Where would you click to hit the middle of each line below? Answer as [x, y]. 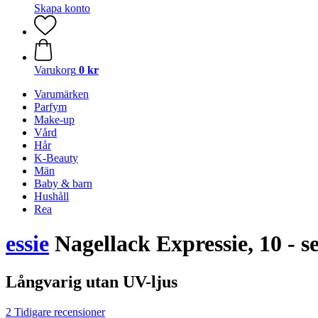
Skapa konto [62, 8]
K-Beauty [56, 158]
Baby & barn [63, 183]
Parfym [50, 107]
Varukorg [55, 70]
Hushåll [51, 196]
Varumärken [61, 94]
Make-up [54, 120]
